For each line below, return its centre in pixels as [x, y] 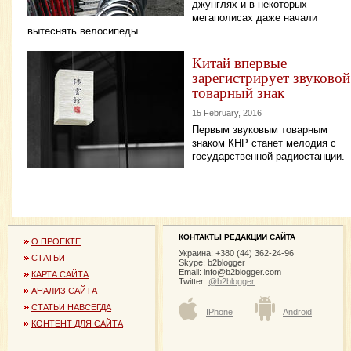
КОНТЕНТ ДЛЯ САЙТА [77, 323]
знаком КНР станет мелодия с [264, 143]
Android [297, 311]
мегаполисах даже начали [255, 17]
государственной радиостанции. [268, 157]
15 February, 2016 [227, 112]
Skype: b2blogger [212, 262]
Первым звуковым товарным [260, 130]
